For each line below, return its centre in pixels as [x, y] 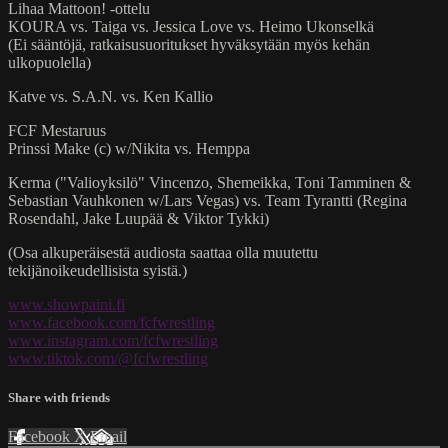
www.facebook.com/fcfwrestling [111, 322]
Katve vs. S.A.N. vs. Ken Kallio [110, 96]
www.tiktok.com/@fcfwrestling [108, 358]
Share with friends [59, 398]
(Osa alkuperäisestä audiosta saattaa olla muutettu [163, 252]
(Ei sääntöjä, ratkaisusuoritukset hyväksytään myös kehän [189, 44]
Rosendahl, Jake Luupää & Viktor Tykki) [138, 218]
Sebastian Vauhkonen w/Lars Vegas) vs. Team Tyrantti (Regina [207, 200]
